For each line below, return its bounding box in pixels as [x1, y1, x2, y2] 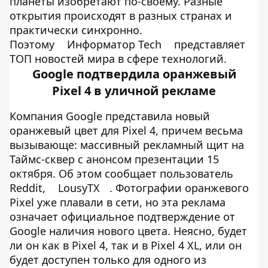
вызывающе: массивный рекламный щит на [10, 138, 244, 152]
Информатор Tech [67, 37, 162, 51]
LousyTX [58, 181, 100, 195]
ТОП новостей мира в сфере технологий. [10, 51, 227, 66]
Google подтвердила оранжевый [32, 66, 236, 82]
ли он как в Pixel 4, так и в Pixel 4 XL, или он [10, 238, 242, 252]
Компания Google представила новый [10, 109, 210, 123]
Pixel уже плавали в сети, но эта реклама [10, 195, 226, 209]
